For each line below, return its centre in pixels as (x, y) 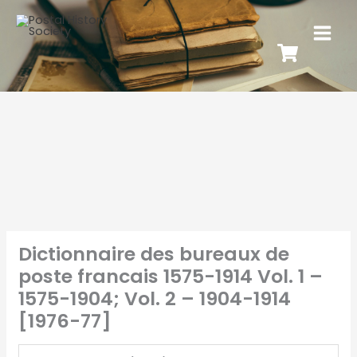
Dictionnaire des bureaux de (153, 253)
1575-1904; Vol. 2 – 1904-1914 (154, 298)
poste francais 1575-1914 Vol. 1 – (170, 276)
